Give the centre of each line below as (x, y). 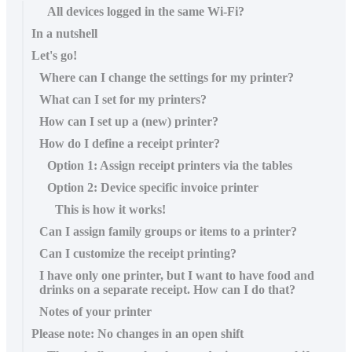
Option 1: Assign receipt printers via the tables (170, 165)
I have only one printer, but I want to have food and (177, 275)
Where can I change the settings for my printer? (167, 77)
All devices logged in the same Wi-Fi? (146, 11)
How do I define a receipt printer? (130, 143)
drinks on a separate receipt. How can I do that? (167, 289)
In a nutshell (64, 33)
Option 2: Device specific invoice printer (153, 187)
